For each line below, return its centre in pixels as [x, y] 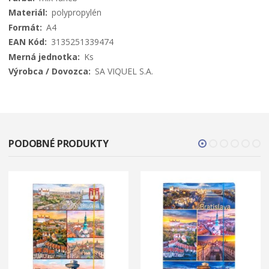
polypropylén [77, 13]
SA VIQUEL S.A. [124, 71]
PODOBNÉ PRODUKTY [59, 143]
